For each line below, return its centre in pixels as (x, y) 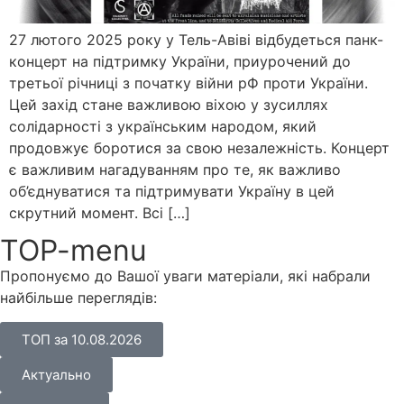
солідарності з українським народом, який (163, 126)
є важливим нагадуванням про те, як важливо (175, 169)
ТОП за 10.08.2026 (82, 339)
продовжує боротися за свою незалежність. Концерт (199, 147)
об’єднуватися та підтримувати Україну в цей (172, 191)
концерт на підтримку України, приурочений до (180, 61)
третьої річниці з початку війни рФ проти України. (188, 83)
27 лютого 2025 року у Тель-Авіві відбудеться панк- (196, 39)
